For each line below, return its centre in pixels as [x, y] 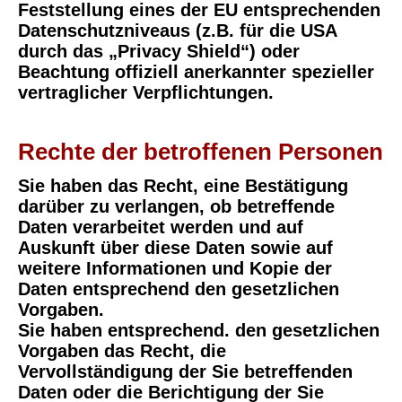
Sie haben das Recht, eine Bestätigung [183, 186]
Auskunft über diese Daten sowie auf [175, 248]
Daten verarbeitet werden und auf [161, 227]
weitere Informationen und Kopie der [175, 269]
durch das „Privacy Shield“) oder [159, 51]
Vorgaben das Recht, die [122, 351]
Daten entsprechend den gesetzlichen [179, 289]
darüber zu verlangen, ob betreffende [176, 207]
